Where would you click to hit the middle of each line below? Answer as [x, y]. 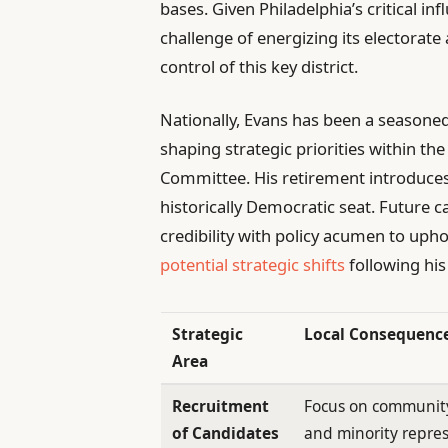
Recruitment [221, 405]
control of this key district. [259, 67]
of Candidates [226, 432]
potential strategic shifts [253, 264]
